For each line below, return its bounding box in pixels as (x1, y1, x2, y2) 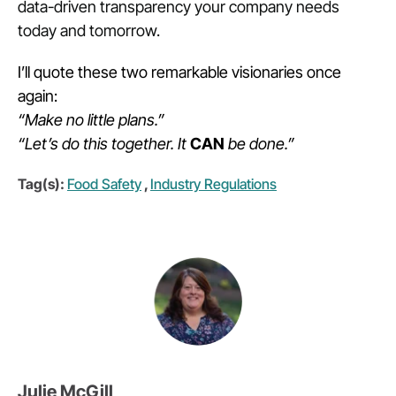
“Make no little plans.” (18, 110, 168, 129)
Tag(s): (18, 175, 65, 193)
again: (18, 87, 57, 105)
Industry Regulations (150, 175, 277, 193)
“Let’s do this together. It (18, 134, 190, 153)
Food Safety (67, 175, 141, 193)
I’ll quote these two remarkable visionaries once (18, 63, 341, 81)
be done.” (225, 134, 294, 153)
